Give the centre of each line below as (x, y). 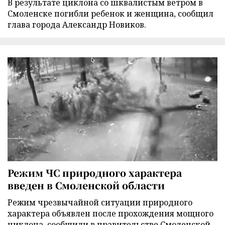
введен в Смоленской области (86, 185)
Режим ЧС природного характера (95, 173)
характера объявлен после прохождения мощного (110, 214)
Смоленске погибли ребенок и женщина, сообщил (110, 13)
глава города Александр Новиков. (77, 24)
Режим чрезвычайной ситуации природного (100, 203)
